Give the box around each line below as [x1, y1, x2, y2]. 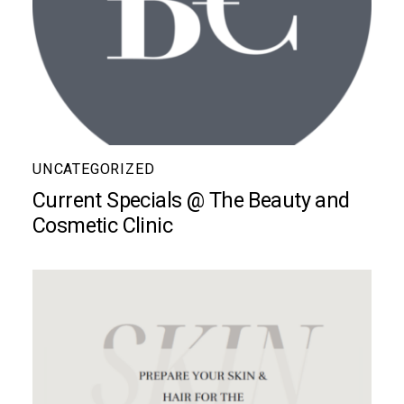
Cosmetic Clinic [32, 213, 173, 239]
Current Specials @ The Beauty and [32, 188, 350, 214]
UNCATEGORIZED [32, 161, 155, 179]
